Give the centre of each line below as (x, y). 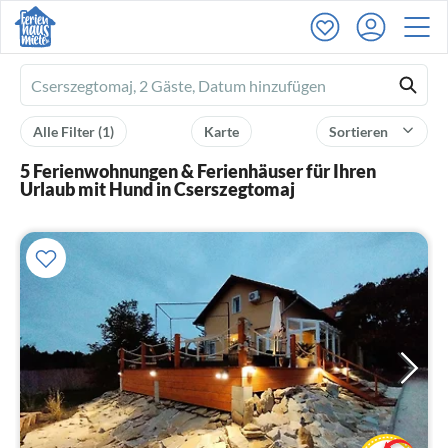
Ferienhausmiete (88, 86)
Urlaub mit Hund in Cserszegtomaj (157, 189)
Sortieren (360, 131)
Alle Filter (65, 131)
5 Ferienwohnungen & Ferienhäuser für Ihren (198, 171)
